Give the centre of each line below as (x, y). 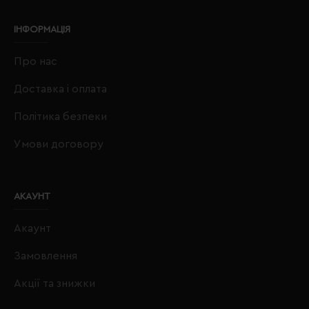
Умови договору (59, 144)
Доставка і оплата (60, 89)
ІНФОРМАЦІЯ (42, 29)
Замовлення (46, 256)
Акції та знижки (54, 283)
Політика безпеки (60, 116)
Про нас (36, 61)
